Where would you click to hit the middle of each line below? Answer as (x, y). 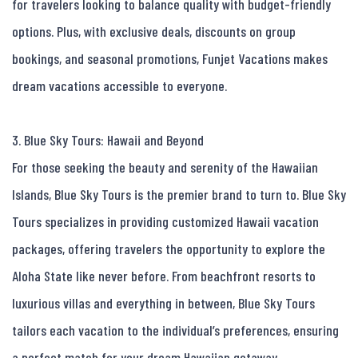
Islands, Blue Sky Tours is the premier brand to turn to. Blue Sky (179, 195)
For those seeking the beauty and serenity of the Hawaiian (165, 167)
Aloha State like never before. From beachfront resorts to (164, 276)
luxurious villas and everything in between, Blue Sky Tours (163, 303)
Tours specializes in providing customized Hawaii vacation (165, 222)
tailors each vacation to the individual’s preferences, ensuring (175, 330)
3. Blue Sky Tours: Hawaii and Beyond (108, 140)
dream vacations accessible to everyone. (119, 86)
